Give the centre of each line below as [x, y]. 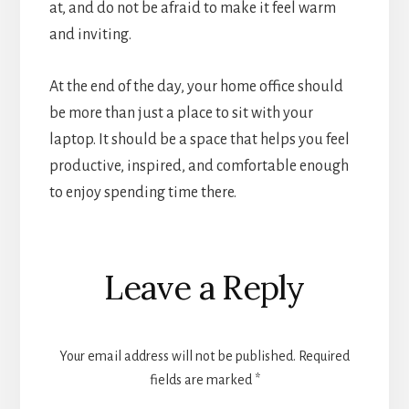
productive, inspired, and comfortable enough [199, 166]
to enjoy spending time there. [142, 192]
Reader [100, 265]
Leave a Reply [204, 287]
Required [324, 356]
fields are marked [202, 379]
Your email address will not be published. [178, 356]
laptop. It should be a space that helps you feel [199, 139]
